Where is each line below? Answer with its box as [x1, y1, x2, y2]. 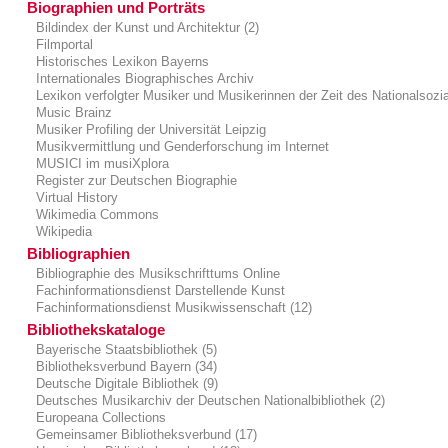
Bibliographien [27, 245, 130, 263]
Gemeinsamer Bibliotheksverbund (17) [32, 427, 258, 443]
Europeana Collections [32, 410, 167, 426]
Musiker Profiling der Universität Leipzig [32, 122, 267, 138]
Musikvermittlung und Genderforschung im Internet [32, 139, 330, 155]
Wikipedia [32, 224, 93, 240]
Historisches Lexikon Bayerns [32, 54, 210, 70]
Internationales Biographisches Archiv [32, 71, 255, 87]
